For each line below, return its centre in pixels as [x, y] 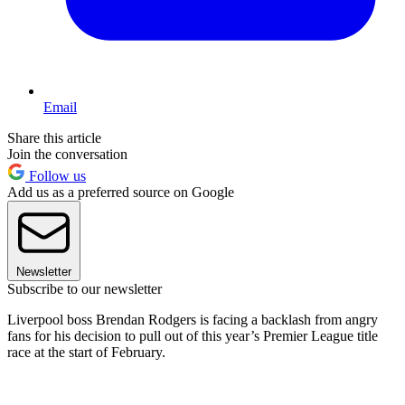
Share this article [54, 137]
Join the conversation [67, 154]
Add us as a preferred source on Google [121, 192]
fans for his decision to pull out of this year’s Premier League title [193, 335]
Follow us [56, 175]
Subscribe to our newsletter [85, 288]
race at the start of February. [86, 352]
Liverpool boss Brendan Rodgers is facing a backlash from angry [193, 319]
